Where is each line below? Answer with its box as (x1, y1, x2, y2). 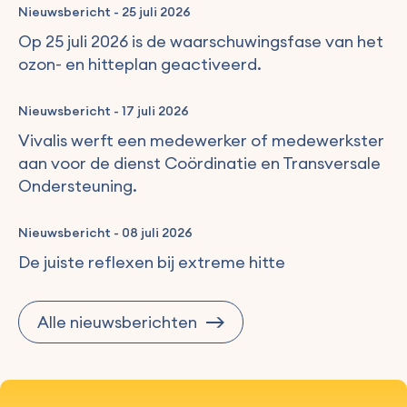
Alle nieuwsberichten (37, 312, 197, 333)
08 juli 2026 (122, 224, 193, 242)
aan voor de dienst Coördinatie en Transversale (18, 153, 381, 174)
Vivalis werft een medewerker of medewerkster (18, 130, 384, 152)
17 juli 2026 (122, 103, 189, 120)
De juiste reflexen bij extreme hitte (18, 252, 285, 273)
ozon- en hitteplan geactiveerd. (18, 54, 262, 75)
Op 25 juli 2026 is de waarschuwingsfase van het (18, 31, 383, 53)
